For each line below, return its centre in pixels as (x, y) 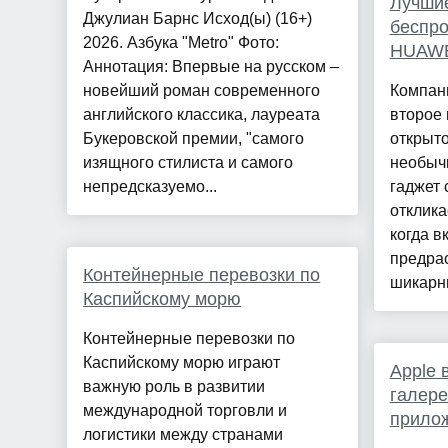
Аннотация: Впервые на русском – (211, 67)
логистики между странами (183, 435)
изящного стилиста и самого (188, 163)
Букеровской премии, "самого (194, 139)
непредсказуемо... (150, 187)
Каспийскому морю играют (182, 363)
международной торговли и (185, 411)
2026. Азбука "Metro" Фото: (181, 43)
